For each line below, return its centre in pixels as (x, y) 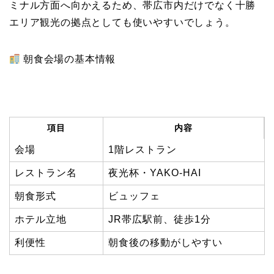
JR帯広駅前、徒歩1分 (160, 220)
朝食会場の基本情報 (68, 59)
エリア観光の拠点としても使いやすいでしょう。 (122, 23)
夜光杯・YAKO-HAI (155, 173)
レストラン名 (46, 173)
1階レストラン (143, 150)
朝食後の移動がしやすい (165, 243)
